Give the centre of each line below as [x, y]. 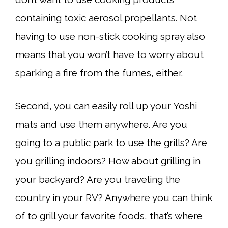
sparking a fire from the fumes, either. [99, 73]
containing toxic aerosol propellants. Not [106, 18]
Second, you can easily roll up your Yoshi [106, 106]
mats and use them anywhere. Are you [101, 124]
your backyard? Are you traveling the [98, 179]
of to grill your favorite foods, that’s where [109, 216]
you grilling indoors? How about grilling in [108, 161]
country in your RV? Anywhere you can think [114, 197]
